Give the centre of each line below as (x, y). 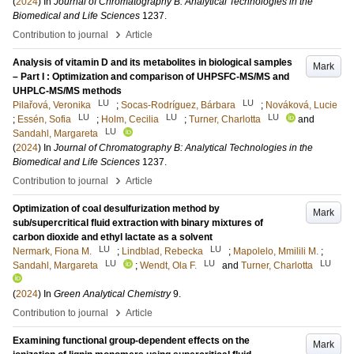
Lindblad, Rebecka (162, 252)
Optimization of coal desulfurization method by (116, 209)
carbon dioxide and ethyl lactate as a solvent (113, 237)
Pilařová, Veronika (52, 105)
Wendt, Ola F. (168, 266)
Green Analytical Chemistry (112, 294)
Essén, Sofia (44, 120)
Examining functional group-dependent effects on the (131, 341)
